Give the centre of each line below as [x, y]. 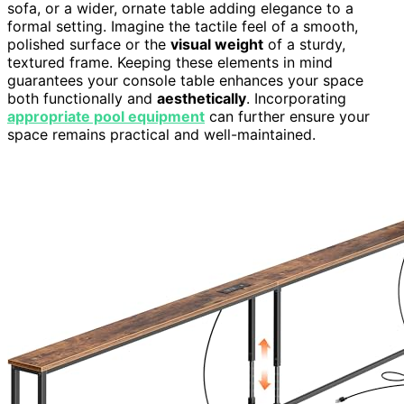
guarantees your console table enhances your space [185, 81]
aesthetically [202, 99]
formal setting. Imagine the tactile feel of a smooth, [183, 27]
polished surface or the [89, 45]
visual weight [217, 45]
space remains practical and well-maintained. [161, 135]
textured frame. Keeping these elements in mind [170, 63]
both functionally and [82, 99]
